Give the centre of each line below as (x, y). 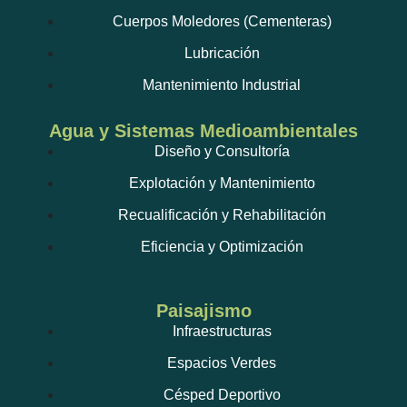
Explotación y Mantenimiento (222, 183)
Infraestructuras (222, 331)
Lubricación (222, 53)
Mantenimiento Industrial (222, 84)
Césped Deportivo (222, 394)
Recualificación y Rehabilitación (222, 214)
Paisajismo (203, 310)
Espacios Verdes (222, 362)
